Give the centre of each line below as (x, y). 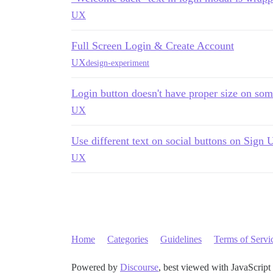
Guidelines (181, 239)
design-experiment (118, 63)
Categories (128, 239)
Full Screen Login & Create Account (153, 46)
